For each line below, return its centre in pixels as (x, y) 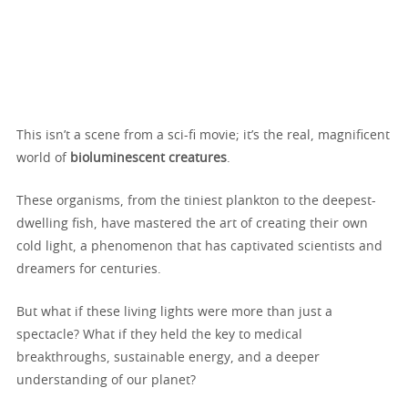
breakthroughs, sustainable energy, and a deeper (168, 357)
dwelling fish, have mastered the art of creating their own (192, 224)
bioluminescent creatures (148, 158)
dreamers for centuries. (89, 269)
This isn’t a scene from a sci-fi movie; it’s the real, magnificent (203, 135)
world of (43, 158)
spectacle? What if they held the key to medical (159, 335)
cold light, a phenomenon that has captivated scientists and (199, 246)
